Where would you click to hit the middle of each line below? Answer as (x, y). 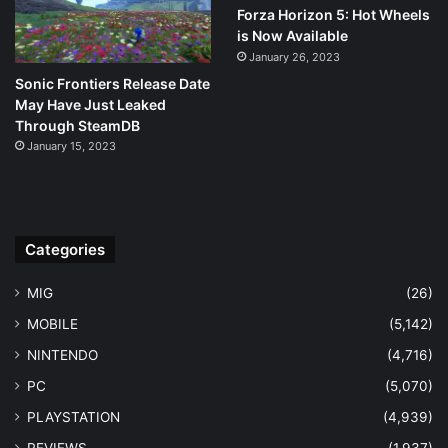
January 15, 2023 (71, 146)
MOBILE (52, 324)
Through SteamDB (77, 125)
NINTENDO (62, 355)
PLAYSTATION (73, 417)
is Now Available (292, 35)
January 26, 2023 (294, 56)
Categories (65, 250)
